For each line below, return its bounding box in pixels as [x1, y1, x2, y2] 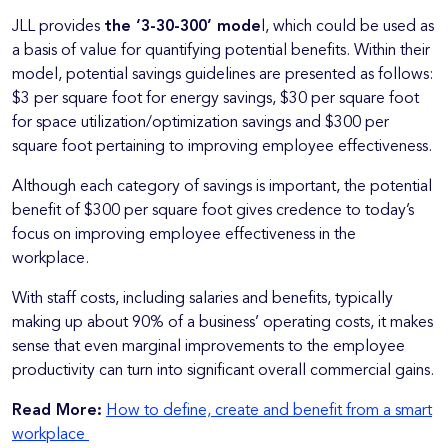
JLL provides [12, 19, 104, 36]
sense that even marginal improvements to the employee [12, 339, 405, 356]
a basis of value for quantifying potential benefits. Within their [12, 43, 430, 60]
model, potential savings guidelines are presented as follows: [12, 67, 433, 84]
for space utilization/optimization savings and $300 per [12, 115, 389, 132]
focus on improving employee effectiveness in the [12, 227, 356, 244]
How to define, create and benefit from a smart [106, 403, 432, 420]
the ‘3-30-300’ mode [104, 19, 261, 36]
